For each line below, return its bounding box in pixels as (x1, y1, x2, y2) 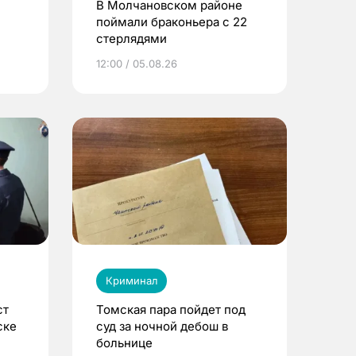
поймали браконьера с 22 (96, 14, 247, 29)
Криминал (106, 273, 157, 287)
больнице (96, 335, 153, 350)
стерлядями (96, 30, 167, 46)
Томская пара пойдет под (96, 301, 246, 317)
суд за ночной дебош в (96, 318, 228, 334)
